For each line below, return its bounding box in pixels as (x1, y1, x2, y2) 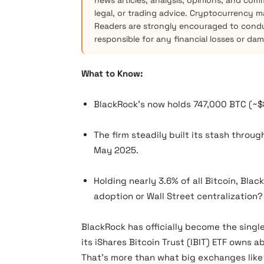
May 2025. (94, 144, 138, 156)
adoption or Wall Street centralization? (94, 190, 263, 202)
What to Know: (81, 68, 143, 79)
